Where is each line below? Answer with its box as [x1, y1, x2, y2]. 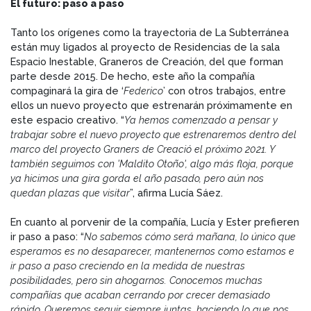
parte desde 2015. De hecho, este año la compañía [10, 70, 255, 83]
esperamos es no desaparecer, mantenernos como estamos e [10, 245, 294, 258]
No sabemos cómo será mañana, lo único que [84, 230, 296, 243]
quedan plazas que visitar [10, 187, 130, 199]
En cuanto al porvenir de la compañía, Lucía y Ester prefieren [10, 216, 299, 228]
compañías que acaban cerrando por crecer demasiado [10, 289, 270, 301]
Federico [124, 85, 163, 97]
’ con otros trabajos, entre [163, 85, 286, 97]
